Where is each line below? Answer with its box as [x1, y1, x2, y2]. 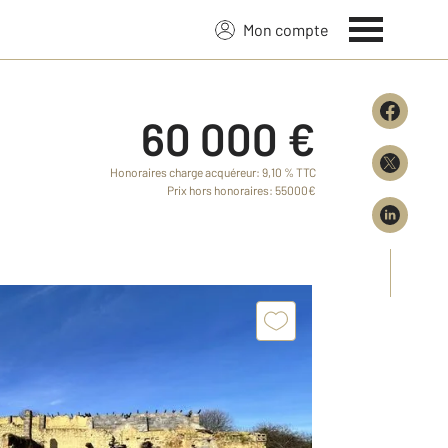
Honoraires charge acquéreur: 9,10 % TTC [110, 165, 316, 179]
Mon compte [243, 19, 329, 39]
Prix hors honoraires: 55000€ [167, 183, 316, 197]
